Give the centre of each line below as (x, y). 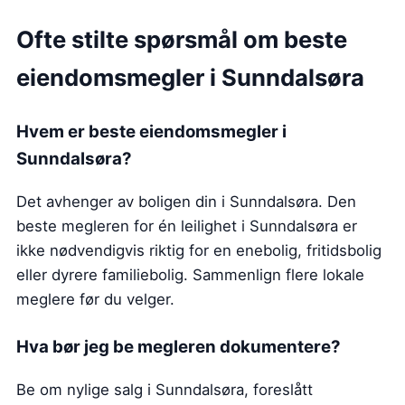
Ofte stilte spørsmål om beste (182, 40)
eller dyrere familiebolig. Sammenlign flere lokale (190, 274)
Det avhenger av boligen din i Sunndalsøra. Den (186, 201)
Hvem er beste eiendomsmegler (149, 132)
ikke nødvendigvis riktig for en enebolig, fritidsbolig (199, 250)
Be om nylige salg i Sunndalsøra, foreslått (165, 389)
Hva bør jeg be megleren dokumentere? (179, 346)
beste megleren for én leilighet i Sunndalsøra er (187, 226)
